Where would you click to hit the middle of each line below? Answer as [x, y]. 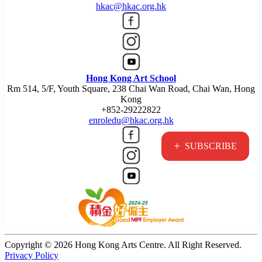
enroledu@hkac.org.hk [131, 120]
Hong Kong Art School [131, 78]
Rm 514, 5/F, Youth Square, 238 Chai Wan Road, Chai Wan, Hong [131, 89]
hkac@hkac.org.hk [131, 6]
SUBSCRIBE [211, 146]
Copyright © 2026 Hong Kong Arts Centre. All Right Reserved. [123, 244]
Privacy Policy [32, 255]
